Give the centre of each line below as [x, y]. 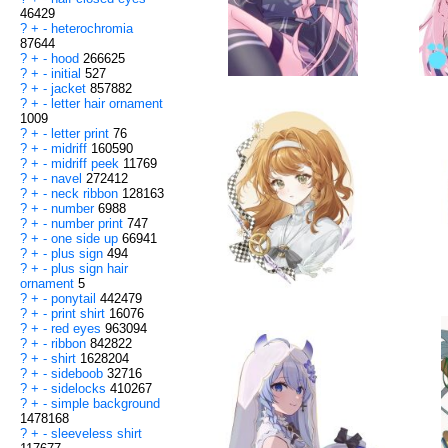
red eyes [78, 329]
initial [68, 74]
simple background [105, 404]
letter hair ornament [107, 104]
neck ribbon [86, 194]
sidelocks [80, 389]
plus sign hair [89, 269]
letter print [82, 134]
